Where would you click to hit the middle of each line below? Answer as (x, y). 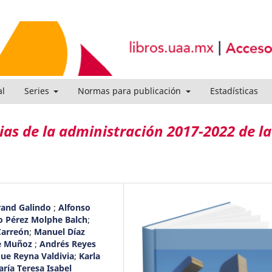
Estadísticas (234, 90)
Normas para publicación (131, 90)
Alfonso (74, 207)
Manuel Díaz (59, 231)
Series (38, 90)
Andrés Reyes (68, 243)
